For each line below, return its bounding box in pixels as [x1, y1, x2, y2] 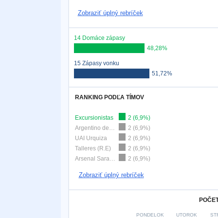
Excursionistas [74, 114, 113, 121]
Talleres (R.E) [74, 145, 111, 152]
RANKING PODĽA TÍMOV [74, 94, 144, 101]
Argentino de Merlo [109, 125, 115, 131]
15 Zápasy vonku [73, 60, 119, 67]
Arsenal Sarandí [109, 155, 115, 162]
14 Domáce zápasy [73, 35, 125, 41]
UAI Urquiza [74, 135, 107, 142]
